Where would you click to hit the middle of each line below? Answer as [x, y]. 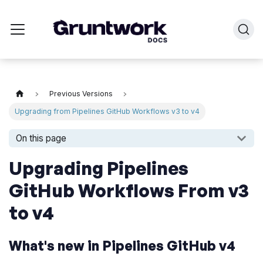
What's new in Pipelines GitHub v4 [122, 246]
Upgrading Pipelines [99, 168]
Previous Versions [81, 94]
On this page [41, 139]
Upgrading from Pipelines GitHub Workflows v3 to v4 [107, 112]
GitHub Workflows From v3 [129, 190]
